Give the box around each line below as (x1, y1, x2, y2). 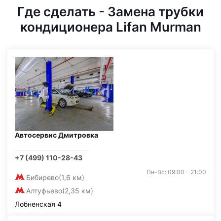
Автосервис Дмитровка (15, 131, 98, 139)
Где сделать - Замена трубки (17, 4, 204, 19)
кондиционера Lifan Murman (20, 19, 201, 35)
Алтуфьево (26, 186, 62, 195)
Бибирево (26, 173, 59, 182)
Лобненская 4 (15, 200, 62, 208)
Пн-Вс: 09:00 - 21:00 (147, 168, 206, 176)
